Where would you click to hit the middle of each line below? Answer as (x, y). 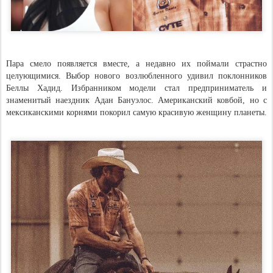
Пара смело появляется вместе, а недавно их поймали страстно (136, 63)
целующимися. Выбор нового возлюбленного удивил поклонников (136, 76)
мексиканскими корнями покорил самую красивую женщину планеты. (136, 112)
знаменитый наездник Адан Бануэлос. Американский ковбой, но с (136, 100)
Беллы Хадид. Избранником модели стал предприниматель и (136, 88)
